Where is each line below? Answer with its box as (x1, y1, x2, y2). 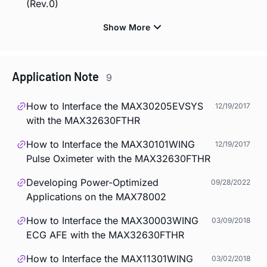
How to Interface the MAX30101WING (26, 138, 195, 151)
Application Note (12, 69, 101, 83)
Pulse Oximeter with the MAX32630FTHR (26, 153, 210, 165)
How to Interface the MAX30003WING (26, 215, 198, 227)
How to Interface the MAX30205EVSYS (26, 100, 203, 113)
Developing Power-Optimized (26, 176, 159, 189)
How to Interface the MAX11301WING (26, 253, 193, 265)
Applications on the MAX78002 (26, 191, 166, 203)
